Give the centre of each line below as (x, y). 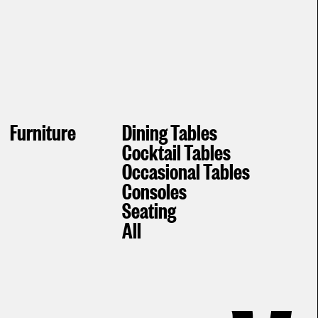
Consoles (154, 190)
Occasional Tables (186, 170)
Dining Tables (169, 131)
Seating (149, 209)
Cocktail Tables (176, 150)
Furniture (43, 131)
